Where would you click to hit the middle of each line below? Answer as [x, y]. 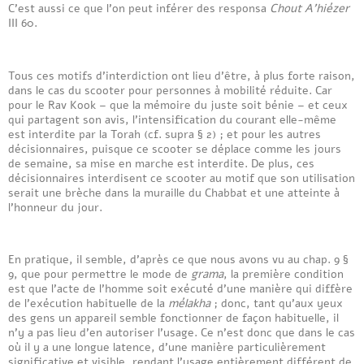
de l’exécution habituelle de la [88, 303]
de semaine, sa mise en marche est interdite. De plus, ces [161, 163]
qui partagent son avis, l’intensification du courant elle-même [172, 119]
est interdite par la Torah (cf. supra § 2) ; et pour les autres [165, 134]
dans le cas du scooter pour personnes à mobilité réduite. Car [170, 90]
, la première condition [284, 274]
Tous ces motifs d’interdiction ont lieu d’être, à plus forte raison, [182, 75]
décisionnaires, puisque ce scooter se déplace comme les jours [175, 148]
